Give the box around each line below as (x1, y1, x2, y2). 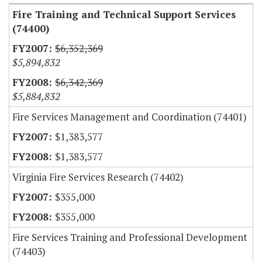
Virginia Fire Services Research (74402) (12, 170, 184, 184)
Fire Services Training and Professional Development (12, 230, 247, 244)
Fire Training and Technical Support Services (12, 8, 236, 22)
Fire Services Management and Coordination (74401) (12, 110, 247, 124)
